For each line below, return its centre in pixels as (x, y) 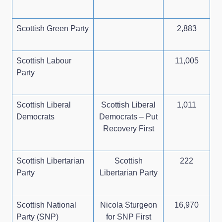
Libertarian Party (128, 172)
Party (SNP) (37, 217)
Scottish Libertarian (50, 161)
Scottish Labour (44, 60)
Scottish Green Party (53, 28)
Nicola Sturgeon (128, 205)
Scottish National (46, 205)
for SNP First (128, 217)
